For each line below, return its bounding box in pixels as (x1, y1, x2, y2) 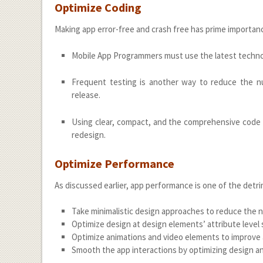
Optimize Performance (55, 156, 175, 171)
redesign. (71, 129, 106, 140)
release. (71, 89, 100, 101)
